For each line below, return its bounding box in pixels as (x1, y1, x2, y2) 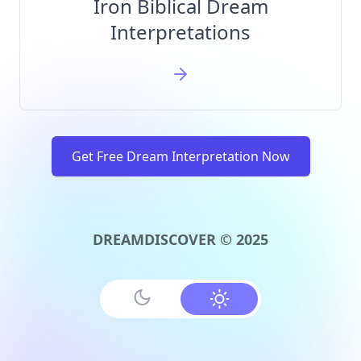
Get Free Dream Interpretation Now (71, 147, 290, 165)
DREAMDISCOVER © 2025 (93, 230, 268, 249)
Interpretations (110, 19, 251, 45)
